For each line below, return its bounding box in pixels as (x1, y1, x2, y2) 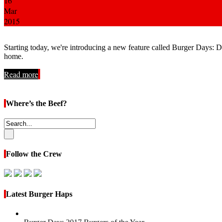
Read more (4, 69, 38, 80)
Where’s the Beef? (6, 99, 67, 108)
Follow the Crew (6, 150, 62, 159)
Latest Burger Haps (6, 189, 72, 198)
